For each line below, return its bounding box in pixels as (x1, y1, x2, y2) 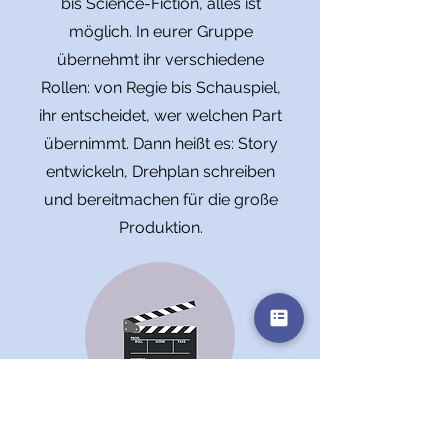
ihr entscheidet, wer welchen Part (39, 106, 282, 125)
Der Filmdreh (108, 423, 212, 443)
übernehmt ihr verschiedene (57, 50, 264, 69)
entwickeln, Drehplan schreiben (46, 162, 275, 181)
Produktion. (118, 218, 203, 237)
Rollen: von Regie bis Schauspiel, (40, 78, 281, 97)
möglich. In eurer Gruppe (68, 22, 253, 41)
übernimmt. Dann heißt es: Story (43, 134, 278, 153)
